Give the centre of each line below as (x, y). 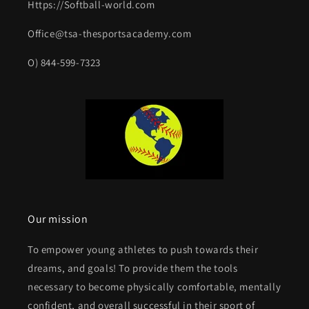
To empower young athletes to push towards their (143, 249)
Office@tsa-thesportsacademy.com (110, 33)
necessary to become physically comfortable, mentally (154, 287)
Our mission (58, 219)
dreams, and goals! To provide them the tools (133, 268)
